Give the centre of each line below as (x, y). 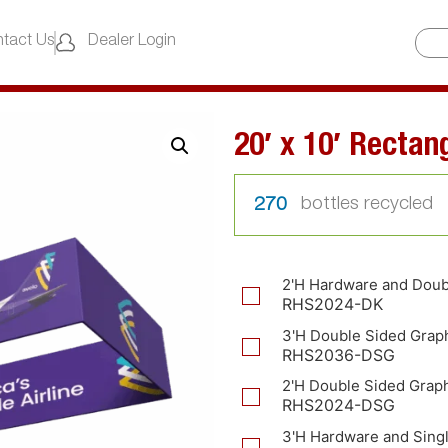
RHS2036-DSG (338, 354)
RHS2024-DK (332, 304)
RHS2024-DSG (338, 405)
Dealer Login (132, 42)
